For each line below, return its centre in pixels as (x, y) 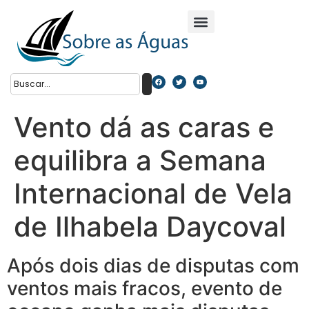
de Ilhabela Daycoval (150, 226)
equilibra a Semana (140, 160)
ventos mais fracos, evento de (144, 288)
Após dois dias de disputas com (153, 265)
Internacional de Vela (153, 193)
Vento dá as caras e (144, 127)
